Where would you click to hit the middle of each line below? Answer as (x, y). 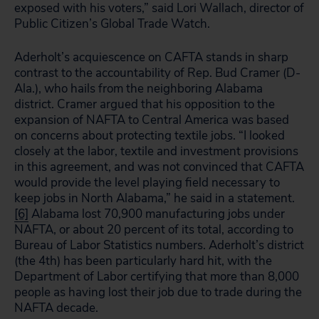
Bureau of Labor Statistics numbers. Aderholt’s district (159, 245)
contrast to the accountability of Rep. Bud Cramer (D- (157, 73)
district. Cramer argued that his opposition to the (145, 104)
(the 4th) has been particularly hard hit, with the (143, 261)
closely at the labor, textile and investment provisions (156, 151)
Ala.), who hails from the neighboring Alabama (138, 89)
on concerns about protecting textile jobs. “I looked (150, 136)
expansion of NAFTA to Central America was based (152, 120)
